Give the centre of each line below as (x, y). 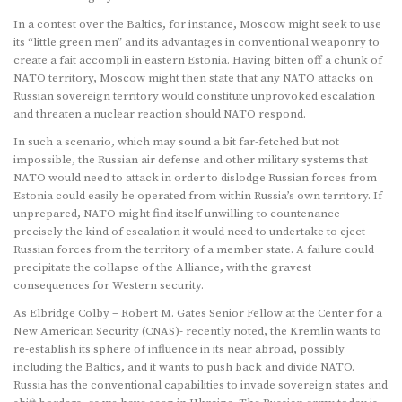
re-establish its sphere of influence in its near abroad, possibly (179, 350)
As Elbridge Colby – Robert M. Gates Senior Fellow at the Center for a (198, 314)
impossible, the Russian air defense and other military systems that (191, 160)
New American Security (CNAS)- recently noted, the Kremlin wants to (197, 332)
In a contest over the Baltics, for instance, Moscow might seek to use (197, 25)
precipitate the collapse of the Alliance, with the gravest (162, 268)
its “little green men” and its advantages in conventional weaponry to (197, 43)
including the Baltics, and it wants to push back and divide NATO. (184, 367)
